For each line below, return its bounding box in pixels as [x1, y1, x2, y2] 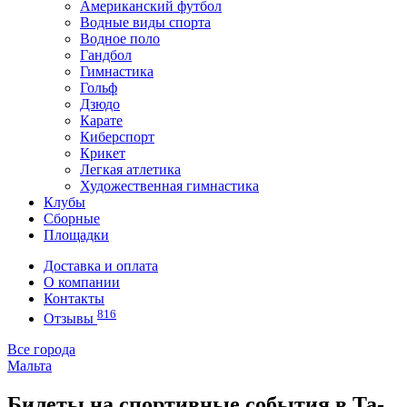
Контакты [44, 291, 104, 306]
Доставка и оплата [44, 258, 158, 273]
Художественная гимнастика [80, 178, 259, 194]
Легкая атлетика [80, 162, 181, 177]
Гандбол [80, 47, 132, 63]
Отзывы [44, 311, 97, 327]
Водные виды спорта [80, 15, 211, 30]
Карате [80, 113, 123, 128]
